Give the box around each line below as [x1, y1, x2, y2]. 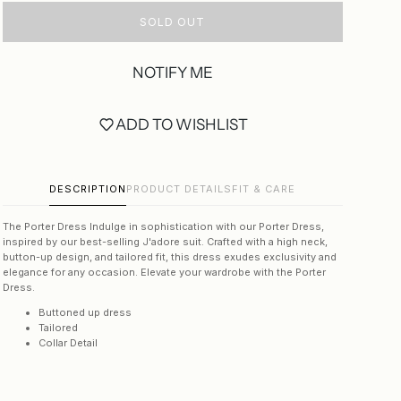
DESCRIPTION [49, 183, 127, 195]
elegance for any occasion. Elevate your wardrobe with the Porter [2, 266, 326, 278]
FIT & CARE [232, 183, 296, 195]
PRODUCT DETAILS [126, 183, 233, 195]
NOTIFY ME [132, 64, 213, 81]
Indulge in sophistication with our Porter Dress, [89, 220, 324, 233]
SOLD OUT [140, 15, 206, 29]
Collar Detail [38, 337, 98, 349]
